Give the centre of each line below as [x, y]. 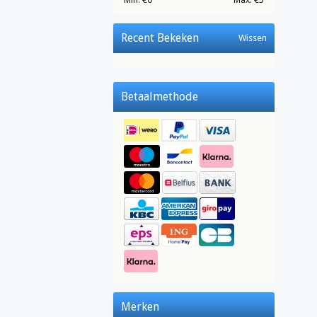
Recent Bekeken [160, 38]
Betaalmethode [160, 97]
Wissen [253, 38]
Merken [140, 307]
